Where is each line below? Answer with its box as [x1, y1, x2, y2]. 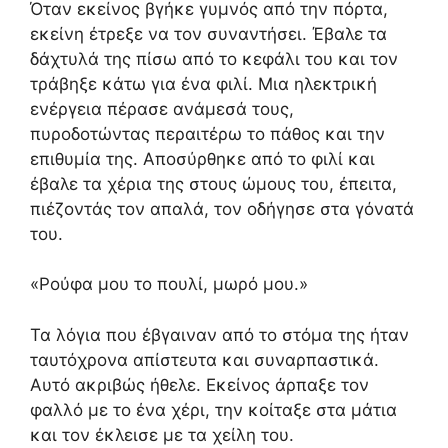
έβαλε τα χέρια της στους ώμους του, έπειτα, [30, 173, 397, 194]
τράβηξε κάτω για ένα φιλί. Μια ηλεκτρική [30, 73, 377, 94]
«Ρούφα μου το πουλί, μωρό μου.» [30, 274, 308, 294]
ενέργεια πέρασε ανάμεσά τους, [30, 98, 294, 119]
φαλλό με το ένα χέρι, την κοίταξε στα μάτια [30, 399, 397, 420]
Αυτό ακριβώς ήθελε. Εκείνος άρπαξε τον [30, 374, 369, 395]
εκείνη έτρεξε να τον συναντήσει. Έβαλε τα [30, 23, 387, 44]
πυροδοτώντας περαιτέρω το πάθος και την [30, 123, 385, 144]
